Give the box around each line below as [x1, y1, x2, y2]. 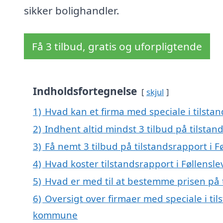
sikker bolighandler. [24, 3, 119, 18]
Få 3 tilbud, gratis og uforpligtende [32, 39, 202, 54]
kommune [33, 209, 78, 222]
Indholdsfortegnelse [33, 84, 137, 99]
